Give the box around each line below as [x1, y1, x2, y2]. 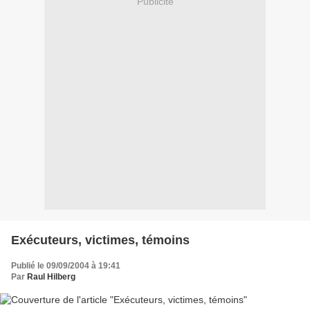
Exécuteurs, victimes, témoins [11, 232, 190, 247]
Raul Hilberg [27, 271, 75, 282]
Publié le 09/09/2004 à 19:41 [11, 260, 120, 271]
